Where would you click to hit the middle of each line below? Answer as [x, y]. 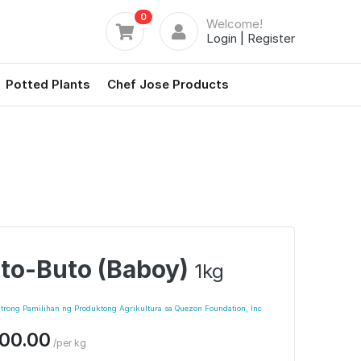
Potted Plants [48, 84]
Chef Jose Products [168, 84]
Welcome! [234, 24]
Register [271, 38]
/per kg [69, 342]
